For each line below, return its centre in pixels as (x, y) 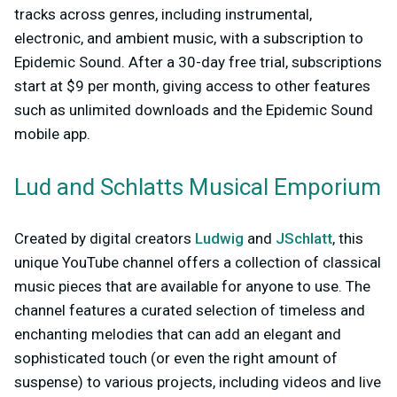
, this (348, 239)
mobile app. (52, 134)
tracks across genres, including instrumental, (163, 15)
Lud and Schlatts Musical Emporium (198, 187)
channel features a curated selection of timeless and (190, 311)
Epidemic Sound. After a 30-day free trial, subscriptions (198, 62)
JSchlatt (304, 239)
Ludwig (219, 239)
